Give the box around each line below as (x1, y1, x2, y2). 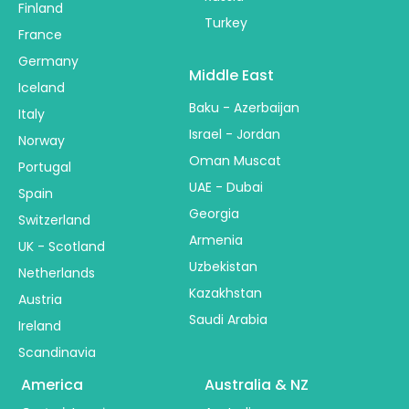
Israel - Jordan (189, 124, 280, 143)
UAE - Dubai (189, 177, 263, 196)
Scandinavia (18, 342, 96, 362)
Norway (18, 131, 65, 150)
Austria (18, 289, 62, 309)
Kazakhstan (189, 283, 262, 302)
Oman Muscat (189, 151, 281, 170)
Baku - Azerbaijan (189, 98, 299, 117)
